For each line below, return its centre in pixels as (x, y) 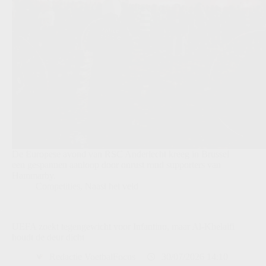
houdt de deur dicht (48, 237)
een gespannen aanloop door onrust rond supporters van (116, 165)
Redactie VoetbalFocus (92, 257)
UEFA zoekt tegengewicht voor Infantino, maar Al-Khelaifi (123, 227)
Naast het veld (112, 186)
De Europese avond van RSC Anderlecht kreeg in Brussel (121, 154)
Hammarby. (34, 176)
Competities (58, 186)
